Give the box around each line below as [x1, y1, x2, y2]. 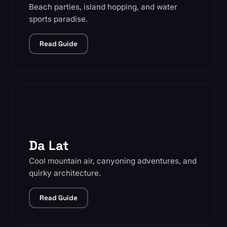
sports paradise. [29, 14, 88, 24]
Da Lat [29, 137, 69, 154]
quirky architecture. [29, 168, 101, 178]
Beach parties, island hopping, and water [29, 2, 177, 12]
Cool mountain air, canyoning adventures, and [29, 156, 197, 166]
